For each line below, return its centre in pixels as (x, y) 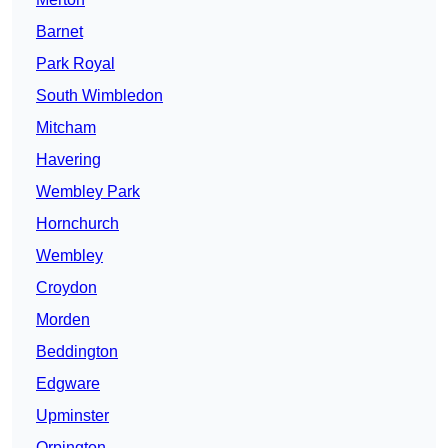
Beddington (77, 352)
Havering (68, 160)
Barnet (59, 32)
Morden (63, 320)
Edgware (68, 384)
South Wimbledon (99, 96)
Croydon (66, 288)
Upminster (72, 416)
